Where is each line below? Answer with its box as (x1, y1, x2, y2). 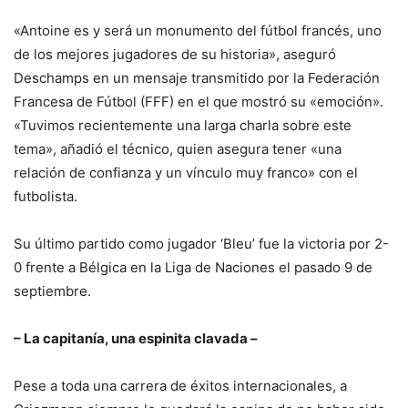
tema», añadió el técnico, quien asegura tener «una (14, 140, 342, 158)
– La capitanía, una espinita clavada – (14, 330, 258, 348)
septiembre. (14, 282, 91, 301)
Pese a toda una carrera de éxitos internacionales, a (14, 377, 347, 395)
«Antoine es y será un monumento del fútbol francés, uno (14, 22, 382, 40)
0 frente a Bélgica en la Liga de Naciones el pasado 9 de (14, 259, 372, 277)
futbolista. (14, 188, 77, 206)
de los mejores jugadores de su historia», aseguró (14, 46, 336, 64)
